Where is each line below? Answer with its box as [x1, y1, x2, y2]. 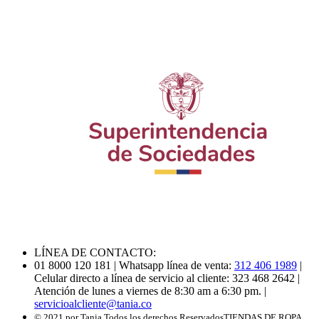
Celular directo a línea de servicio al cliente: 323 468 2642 [34, 272, 295, 285]
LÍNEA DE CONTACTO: [34, 246, 156, 259]
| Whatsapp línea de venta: [111, 259, 234, 272]
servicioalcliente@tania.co [34, 298, 152, 310]
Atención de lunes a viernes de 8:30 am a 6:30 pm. [34, 285, 261, 298]
